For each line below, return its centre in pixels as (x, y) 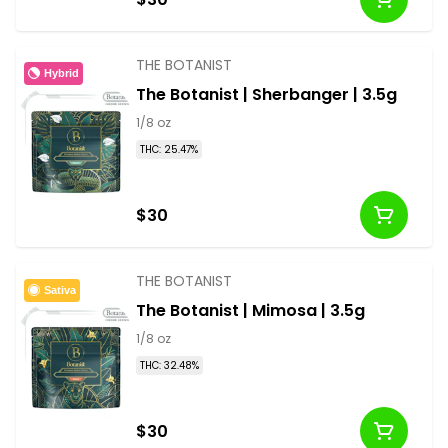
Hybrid (61, 72)
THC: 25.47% (169, 150)
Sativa (60, 289)
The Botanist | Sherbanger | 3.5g (266, 95)
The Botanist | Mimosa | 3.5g (250, 311)
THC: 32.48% (169, 366)
